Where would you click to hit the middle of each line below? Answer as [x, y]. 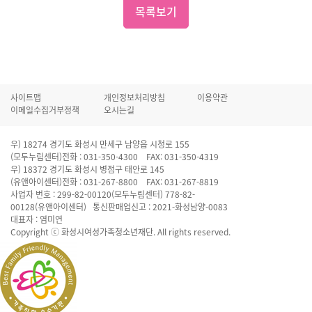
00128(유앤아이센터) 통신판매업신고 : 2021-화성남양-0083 [119, 207]
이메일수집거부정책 [45, 110]
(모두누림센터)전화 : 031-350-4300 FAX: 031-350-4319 [115, 157]
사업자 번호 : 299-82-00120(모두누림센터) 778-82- [103, 194]
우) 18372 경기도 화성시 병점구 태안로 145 [87, 169]
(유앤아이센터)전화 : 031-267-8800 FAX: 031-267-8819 [115, 182]
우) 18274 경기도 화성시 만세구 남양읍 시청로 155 [100, 144]
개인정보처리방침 [134, 97]
